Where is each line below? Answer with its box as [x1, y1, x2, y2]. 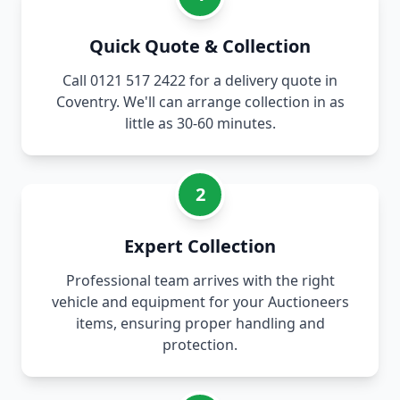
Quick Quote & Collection [89, 34, 311, 59]
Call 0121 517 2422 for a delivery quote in [62, 71, 337, 91]
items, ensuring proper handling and [75, 313, 325, 334]
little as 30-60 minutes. [124, 113, 276, 134]
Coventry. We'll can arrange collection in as [55, 92, 345, 112]
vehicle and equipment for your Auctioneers [51, 292, 349, 312]
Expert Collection [124, 234, 276, 259]
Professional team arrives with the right [65, 271, 335, 291]
